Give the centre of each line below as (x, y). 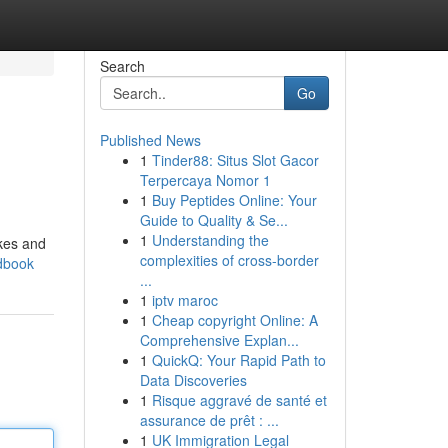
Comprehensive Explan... (219, 340)
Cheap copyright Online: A (234, 320)
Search (122, 66)
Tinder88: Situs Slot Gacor (235, 160)
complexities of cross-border (229, 260)
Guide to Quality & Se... (213, 220)
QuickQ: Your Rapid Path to (238, 360)
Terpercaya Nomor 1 (205, 180)
